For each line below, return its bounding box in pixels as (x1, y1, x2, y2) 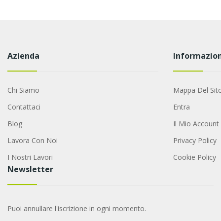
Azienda (7, 50, 39, 62)
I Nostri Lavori (7, 152, 53, 162)
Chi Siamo (7, 85, 39, 95)
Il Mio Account (173, 119, 219, 129)
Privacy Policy (173, 136, 217, 146)
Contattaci (7, 102, 40, 112)
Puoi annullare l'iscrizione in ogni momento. (7, 204, 146, 214)
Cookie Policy (173, 152, 216, 162)
